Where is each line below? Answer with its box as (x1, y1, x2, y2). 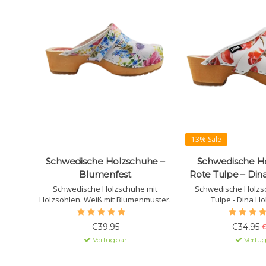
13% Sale (191, 134, 221, 144)
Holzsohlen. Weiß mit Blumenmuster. (39, 194, 171, 205)
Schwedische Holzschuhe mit (53, 183, 157, 194)
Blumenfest (79, 168, 131, 180)
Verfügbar (90, 235, 127, 244)
